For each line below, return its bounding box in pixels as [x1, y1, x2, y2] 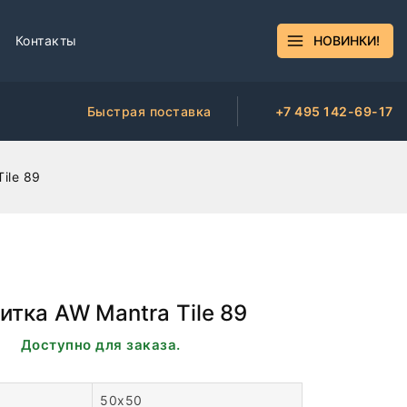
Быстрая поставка [86, 103, 212, 119]
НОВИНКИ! [313, 33, 380, 48]
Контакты [15, 33, 77, 48]
